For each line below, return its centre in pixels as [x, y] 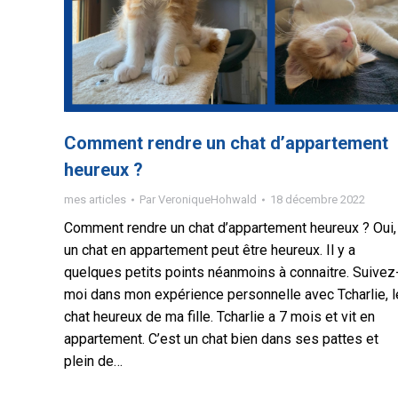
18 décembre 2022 [318, 199]
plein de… [93, 361]
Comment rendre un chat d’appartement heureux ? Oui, [230, 228]
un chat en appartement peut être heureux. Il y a [210, 250]
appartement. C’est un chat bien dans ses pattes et [221, 339]
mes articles [95, 199]
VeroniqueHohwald [207, 199]
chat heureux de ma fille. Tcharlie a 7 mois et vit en [219, 317]
